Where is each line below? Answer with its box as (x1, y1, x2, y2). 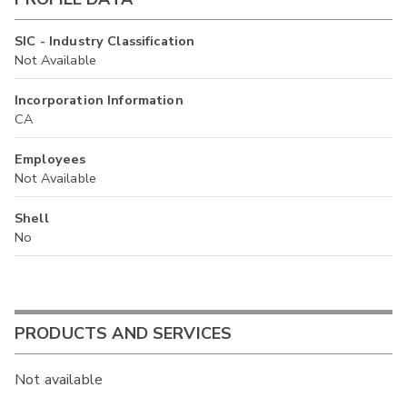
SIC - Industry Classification (15, 31, 195, 50)
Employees (15, 149, 86, 168)
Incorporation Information (15, 90, 184, 109)
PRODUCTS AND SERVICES (15, 323, 233, 345)
